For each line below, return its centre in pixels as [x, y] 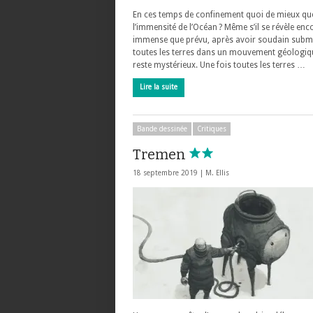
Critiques [212, 129]
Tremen [161, 154]
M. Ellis [217, 173]
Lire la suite [159, 87]
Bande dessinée [162, 129]
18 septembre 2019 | [169, 173]
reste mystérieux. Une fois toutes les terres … [219, 65]
